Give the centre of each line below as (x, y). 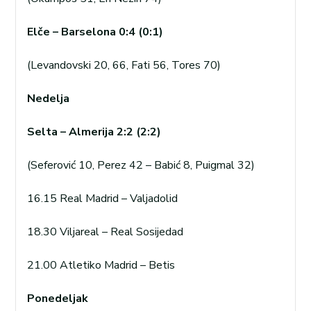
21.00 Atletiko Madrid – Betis (101, 265)
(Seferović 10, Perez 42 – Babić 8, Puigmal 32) (141, 165)
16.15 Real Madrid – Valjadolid (102, 198)
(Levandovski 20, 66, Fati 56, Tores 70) (124, 65)
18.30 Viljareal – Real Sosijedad (105, 232)
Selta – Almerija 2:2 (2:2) (94, 132)
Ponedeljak (58, 298)
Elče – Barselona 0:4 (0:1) (95, 32)
